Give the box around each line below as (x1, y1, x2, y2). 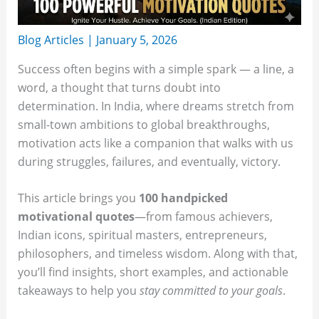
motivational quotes (17, 209, 135, 225)
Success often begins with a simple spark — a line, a (17, 61, 294, 77)
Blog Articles (17, 31, 84, 48)
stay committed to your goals (139, 283, 283, 299)
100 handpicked (138, 190, 228, 206)
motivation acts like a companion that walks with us (17, 135, 293, 151)
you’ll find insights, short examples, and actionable (17, 264, 288, 281)
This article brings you (17, 190, 139, 206)
